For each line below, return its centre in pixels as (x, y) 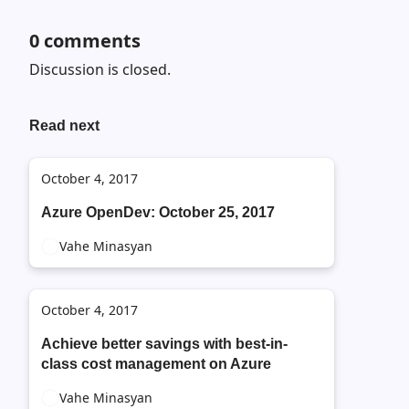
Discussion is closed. (100, 69)
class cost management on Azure (156, 364)
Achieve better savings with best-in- (164, 344)
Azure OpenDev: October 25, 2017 (158, 212)
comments (90, 41)
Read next (64, 126)
